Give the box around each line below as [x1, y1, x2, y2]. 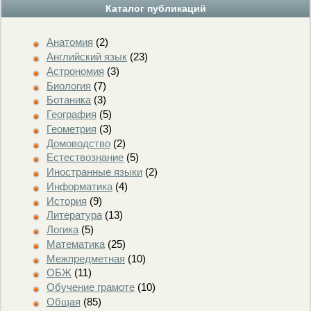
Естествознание [46, 151, 124, 164]
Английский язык [46, 51, 127, 62]
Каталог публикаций [105, 2, 206, 14]
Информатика [46, 180, 112, 192]
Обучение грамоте [46, 281, 135, 293]
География [46, 108, 96, 120]
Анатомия [46, 36, 93, 49]
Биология [46, 79, 91, 92]
